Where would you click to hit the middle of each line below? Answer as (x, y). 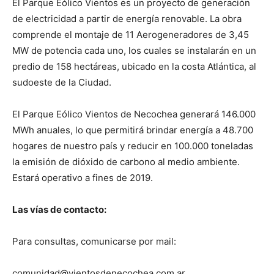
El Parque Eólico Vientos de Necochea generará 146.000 (134, 114)
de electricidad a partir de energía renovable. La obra (127, 19)
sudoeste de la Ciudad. (62, 83)
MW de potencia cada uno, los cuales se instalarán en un (134, 51)
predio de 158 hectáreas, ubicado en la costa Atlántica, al (134, 67)
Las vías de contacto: (59, 210)
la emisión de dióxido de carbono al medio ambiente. (127, 162)
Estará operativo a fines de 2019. (83, 178)
